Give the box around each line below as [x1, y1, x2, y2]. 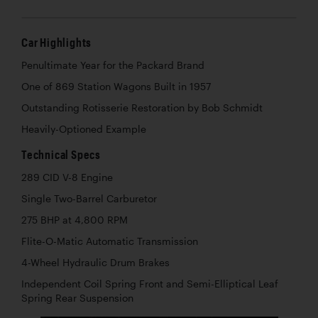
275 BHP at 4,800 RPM [21, 214, 128, 226]
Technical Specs [21, 147, 101, 161]
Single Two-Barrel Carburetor [21, 192, 157, 204]
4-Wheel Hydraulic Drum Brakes [21, 256, 170, 268]
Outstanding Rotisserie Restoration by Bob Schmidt [21, 102, 263, 114]
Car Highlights [21, 35, 92, 49]
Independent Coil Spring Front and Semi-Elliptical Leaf [21, 278, 278, 290]
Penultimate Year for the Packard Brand [21, 59, 204, 71]
